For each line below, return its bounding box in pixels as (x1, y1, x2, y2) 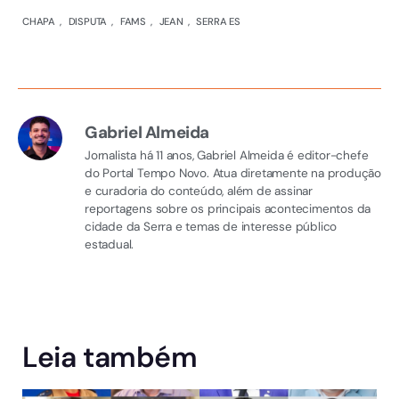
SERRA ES (196, 14, 240, 28)
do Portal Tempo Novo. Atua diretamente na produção (85, 165, 381, 181)
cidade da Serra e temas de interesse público (85, 218, 338, 234)
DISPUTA (68, 14, 108, 28)
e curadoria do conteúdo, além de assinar (85, 183, 313, 199)
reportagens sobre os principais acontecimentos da (85, 200, 371, 216)
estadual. (85, 236, 134, 252)
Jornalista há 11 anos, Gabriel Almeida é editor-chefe (85, 147, 369, 163)
